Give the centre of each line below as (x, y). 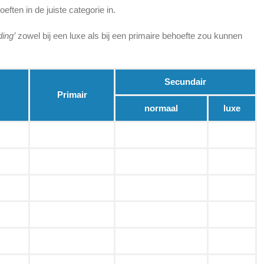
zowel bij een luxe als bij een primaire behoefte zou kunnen (129, 36)
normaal (161, 108)
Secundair (185, 82)
